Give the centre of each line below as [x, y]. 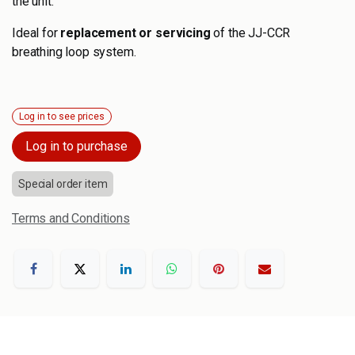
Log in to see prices [62, 116]
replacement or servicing [136, 33]
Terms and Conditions [71, 218]
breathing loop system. [74, 52]
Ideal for [36, 33]
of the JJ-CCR [250, 33]
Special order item [63, 184]
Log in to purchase [76, 146]
